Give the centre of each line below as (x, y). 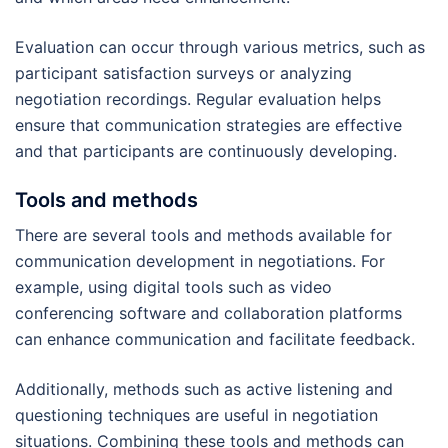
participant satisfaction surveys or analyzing (183, 72)
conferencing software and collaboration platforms (208, 312)
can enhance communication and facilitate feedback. (215, 338)
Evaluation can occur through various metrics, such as (220, 46)
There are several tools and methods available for (203, 234)
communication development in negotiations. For (200, 260)
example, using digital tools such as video (173, 286)
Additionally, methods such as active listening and (204, 388)
